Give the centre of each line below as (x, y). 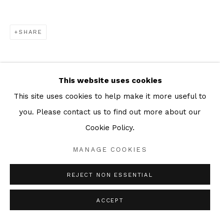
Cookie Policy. (110, 127)
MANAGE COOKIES (110, 149)
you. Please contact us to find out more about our (110, 112)
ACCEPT (110, 200)
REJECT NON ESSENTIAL (110, 175)
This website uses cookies (110, 80)
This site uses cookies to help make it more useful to (110, 96)
